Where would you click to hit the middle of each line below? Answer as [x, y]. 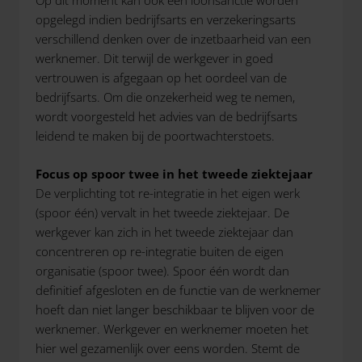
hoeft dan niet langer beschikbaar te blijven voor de [175, 309]
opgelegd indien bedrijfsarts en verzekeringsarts [166, 19]
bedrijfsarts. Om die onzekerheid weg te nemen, [165, 97]
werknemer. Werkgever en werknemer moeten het [172, 328]
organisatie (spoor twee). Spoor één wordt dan [162, 270]
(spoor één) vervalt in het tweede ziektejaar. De [162, 212]
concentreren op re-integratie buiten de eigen [160, 251]
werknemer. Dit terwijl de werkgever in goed [154, 58]
